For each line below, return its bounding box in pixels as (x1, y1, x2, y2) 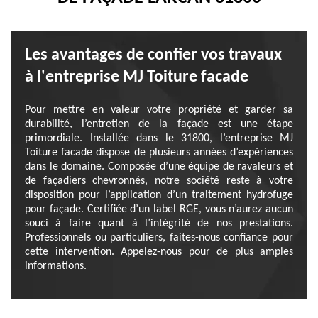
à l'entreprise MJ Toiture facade (25, 69, 248, 86)
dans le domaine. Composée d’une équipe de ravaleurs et (25, 161, 293, 172)
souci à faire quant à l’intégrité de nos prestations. (25, 218, 293, 229)
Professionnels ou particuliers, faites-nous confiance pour (25, 232, 293, 243)
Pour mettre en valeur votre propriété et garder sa (25, 104, 293, 116)
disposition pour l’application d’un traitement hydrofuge (25, 190, 293, 201)
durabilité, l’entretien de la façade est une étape (25, 119, 293, 130)
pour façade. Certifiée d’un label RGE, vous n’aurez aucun (25, 204, 293, 215)
